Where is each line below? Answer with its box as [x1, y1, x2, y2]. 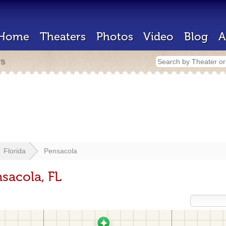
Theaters [40, 30, 86, 43]
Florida [4, 147, 26, 155]
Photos [96, 30, 133, 43]
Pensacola [44, 147, 77, 155]
